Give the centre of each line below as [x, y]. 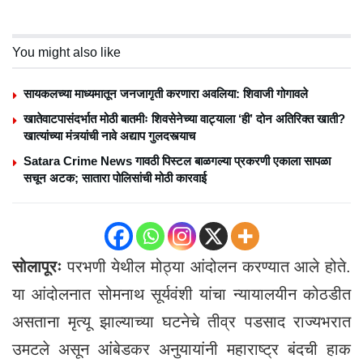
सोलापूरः [40, 266]
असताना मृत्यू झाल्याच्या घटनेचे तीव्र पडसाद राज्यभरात [181, 321]
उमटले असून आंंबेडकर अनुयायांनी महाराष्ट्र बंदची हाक [181, 349]
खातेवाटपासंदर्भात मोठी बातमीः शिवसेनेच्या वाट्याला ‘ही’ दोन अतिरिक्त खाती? [184, 118]
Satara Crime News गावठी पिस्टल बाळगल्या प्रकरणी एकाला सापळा [177, 160]
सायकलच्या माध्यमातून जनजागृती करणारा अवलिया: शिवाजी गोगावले [166, 93]
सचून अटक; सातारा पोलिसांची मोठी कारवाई [115, 177]
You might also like [66, 52]
